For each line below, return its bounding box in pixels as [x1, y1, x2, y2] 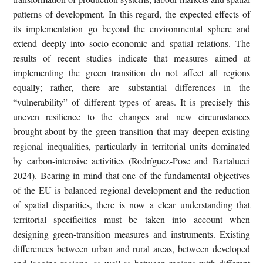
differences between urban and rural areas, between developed [13, 242, 250, 255]
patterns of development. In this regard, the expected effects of [13, 7, 250, 20]
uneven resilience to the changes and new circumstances [13, 110, 250, 123]
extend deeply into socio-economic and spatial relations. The [13, 36, 250, 49]
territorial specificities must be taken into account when [13, 213, 250, 225]
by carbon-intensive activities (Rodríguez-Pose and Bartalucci [13, 154, 250, 167]
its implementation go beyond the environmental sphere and [13, 22, 250, 35]
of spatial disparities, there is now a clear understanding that [13, 198, 250, 211]
